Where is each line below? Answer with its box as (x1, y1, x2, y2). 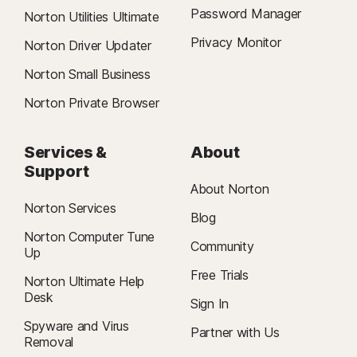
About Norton (190, 181, 269, 198)
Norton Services (24, 200, 116, 217)
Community (190, 238, 254, 255)
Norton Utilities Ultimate (24, 9, 159, 25)
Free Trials (190, 267, 249, 284)
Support (24, 162, 89, 182)
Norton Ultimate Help (24, 273, 144, 290)
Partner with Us (190, 324, 280, 341)
